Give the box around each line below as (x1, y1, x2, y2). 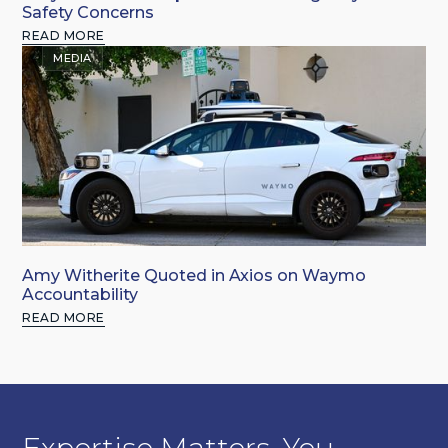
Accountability (22, 285, 139, 305)
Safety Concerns (22, 3, 155, 23)
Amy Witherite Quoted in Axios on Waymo (22, 266, 367, 286)
